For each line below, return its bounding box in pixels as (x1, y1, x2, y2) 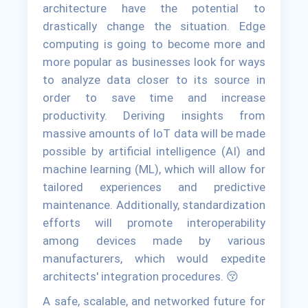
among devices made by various (43, 234, 265, 248)
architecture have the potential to (43, 1, 265, 16)
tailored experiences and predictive (43, 180, 265, 195)
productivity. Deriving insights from (43, 109, 265, 123)
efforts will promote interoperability (43, 216, 265, 230)
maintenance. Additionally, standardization (43, 198, 265, 212)
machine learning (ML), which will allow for (43, 162, 265, 177)
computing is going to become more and (43, 37, 265, 52)
